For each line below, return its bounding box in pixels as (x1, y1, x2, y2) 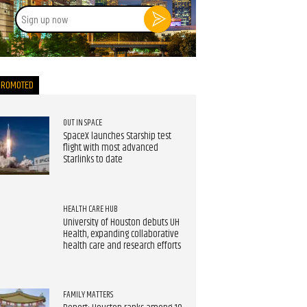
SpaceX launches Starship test (62, 129, 171, 145)
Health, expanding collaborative (62, 226, 179, 242)
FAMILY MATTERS (62, 288, 113, 302)
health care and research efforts (62, 238, 181, 254)
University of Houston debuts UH (62, 214, 180, 230)
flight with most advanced (62, 140, 158, 156)
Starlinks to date (62, 152, 123, 168)
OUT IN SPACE (62, 116, 102, 130)
